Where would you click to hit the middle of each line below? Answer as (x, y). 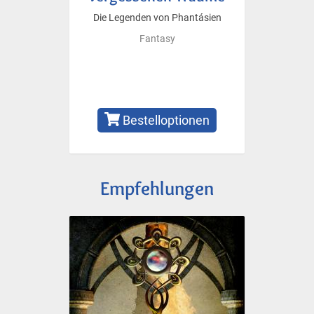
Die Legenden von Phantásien (157, 18)
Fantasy (157, 39)
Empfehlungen (157, 188)
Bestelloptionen (165, 120)
